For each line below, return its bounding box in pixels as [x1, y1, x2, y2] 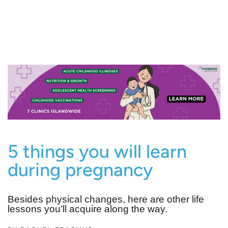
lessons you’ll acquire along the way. [8, 203, 167, 214]
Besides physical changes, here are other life [8, 193, 204, 205]
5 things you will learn [8, 140, 187, 162]
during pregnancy [8, 158, 153, 181]
